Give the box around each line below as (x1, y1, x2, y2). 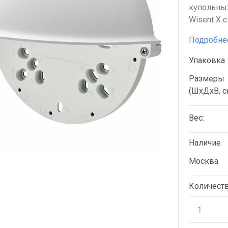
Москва (188, 156, 218, 166)
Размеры (188, 74, 224, 83)
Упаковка (188, 55, 225, 65)
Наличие (188, 138, 221, 148)
